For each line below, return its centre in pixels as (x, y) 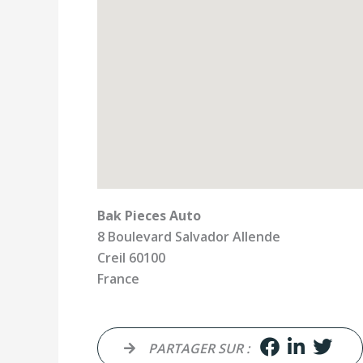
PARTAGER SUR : (199, 348)
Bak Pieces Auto (149, 216)
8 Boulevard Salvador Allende (189, 237)
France (118, 279)
